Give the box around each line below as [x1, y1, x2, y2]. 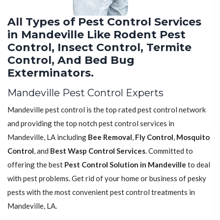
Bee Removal [88, 132, 132, 141]
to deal [186, 160, 210, 169]
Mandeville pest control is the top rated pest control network [7, 105, 206, 114]
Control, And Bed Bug [7, 53, 135, 67]
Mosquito [176, 132, 210, 141]
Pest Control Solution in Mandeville [64, 160, 186, 169]
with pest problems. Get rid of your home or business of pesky [7, 173, 206, 183]
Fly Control [135, 132, 173, 141]
